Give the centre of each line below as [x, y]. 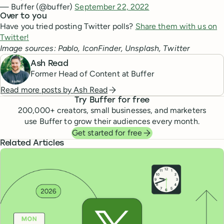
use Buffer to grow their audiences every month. [112, 121]
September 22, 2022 [112, 7]
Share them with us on [176, 26]
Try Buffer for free [112, 100]
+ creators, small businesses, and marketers [128, 110]
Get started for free [107, 133]
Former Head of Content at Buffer [92, 73]
